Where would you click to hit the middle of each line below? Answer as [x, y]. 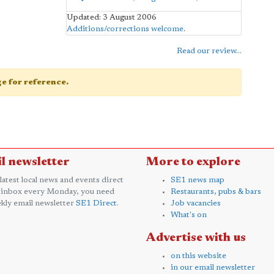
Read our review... [209, 51]
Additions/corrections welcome [125, 29]
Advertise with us [196, 238]
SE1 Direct [96, 203]
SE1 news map [198, 180]
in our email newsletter [213, 267]
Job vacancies [196, 203]
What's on [189, 215]
